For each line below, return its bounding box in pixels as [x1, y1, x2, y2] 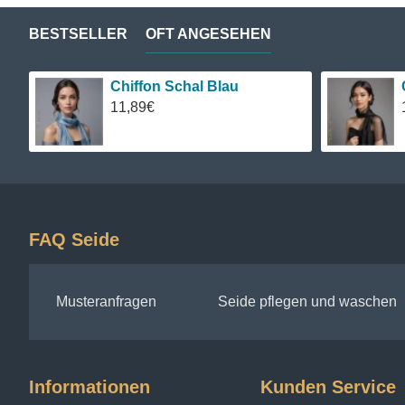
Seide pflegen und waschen [217, 294, 397, 309]
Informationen [29, 377, 150, 397]
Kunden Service [260, 377, 396, 397]
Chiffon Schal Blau [109, 79, 239, 95]
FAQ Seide [29, 230, 119, 250]
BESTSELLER [29, 26, 127, 42]
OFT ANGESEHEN [146, 26, 271, 42]
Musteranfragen [56, 294, 156, 309]
